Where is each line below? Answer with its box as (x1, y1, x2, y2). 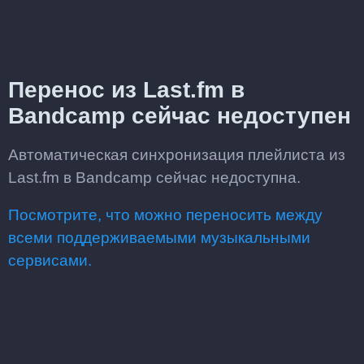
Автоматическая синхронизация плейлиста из (8, 146, 345, 163)
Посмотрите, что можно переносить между (8, 206, 323, 223)
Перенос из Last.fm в (8, 77, 245, 102)
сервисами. (8, 252, 92, 269)
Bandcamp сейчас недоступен (8, 103, 351, 128)
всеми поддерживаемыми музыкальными (8, 229, 310, 246)
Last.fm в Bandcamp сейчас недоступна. (8, 169, 301, 186)
